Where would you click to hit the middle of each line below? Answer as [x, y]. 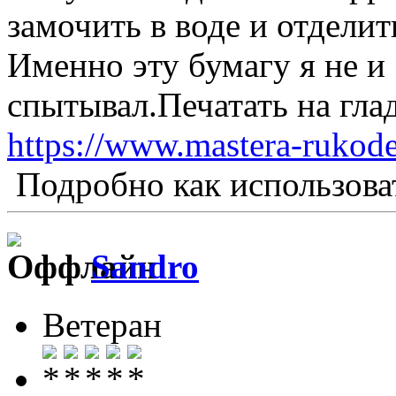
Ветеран [102, 324]
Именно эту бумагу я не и [196, 65]
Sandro [145, 266]
